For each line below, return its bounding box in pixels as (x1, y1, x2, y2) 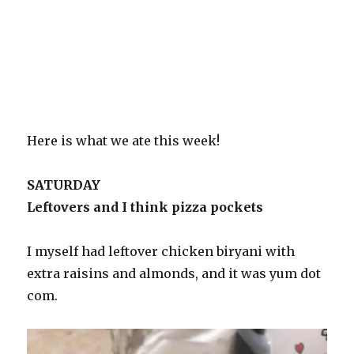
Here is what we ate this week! (27, 132, 220, 149)
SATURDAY (27, 176, 101, 193)
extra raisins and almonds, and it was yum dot (27, 265, 322, 281)
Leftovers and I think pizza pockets (27, 198, 264, 215)
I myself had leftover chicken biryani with (27, 243, 296, 259)
